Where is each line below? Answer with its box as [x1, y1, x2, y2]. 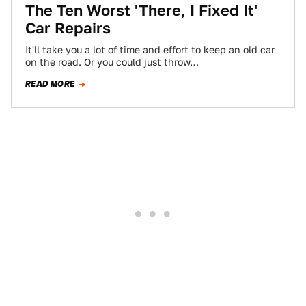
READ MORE [25, 78, 75, 90]
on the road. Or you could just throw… [25, 57, 199, 68]
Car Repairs [25, 19, 111, 37]
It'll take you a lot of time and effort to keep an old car [25, 44, 275, 55]
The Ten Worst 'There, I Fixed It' [25, 1, 258, 19]
